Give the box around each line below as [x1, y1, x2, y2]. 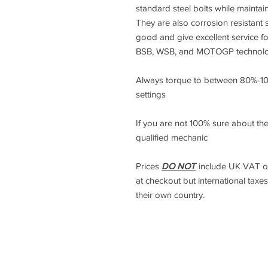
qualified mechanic [136, 132, 208, 142]
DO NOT [162, 161, 196, 171]
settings [136, 89, 166, 99]
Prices [136, 161, 162, 171]
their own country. [136, 190, 205, 200]
